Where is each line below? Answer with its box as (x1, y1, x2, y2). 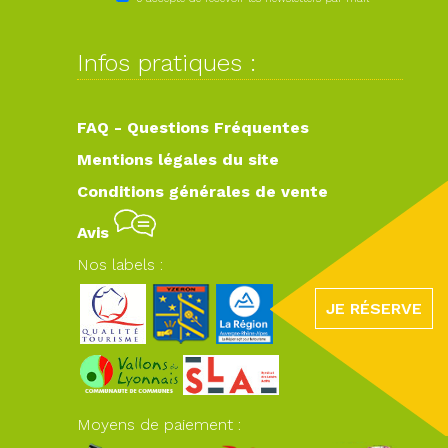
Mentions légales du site (77, 149, 280, 169)
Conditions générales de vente (77, 181, 329, 201)
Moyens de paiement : (77, 414, 242, 434)
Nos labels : (77, 254, 164, 274)
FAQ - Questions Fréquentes (77, 117, 310, 137)
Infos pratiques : (77, 48, 257, 77)
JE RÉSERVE (326, 299, 422, 318)
